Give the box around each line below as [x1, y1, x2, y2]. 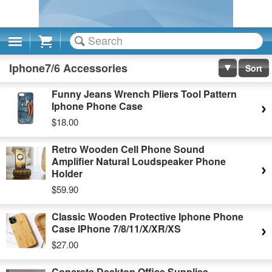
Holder [52, 166, 83, 180]
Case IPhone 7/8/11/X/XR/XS [52, 222, 181, 236]
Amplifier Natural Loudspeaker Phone [52, 154, 226, 168]
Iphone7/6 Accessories [9, 60, 127, 76]
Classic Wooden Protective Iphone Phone [52, 209, 243, 223]
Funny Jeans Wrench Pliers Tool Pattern [52, 87, 237, 101]
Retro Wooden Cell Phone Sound [52, 142, 205, 156]
